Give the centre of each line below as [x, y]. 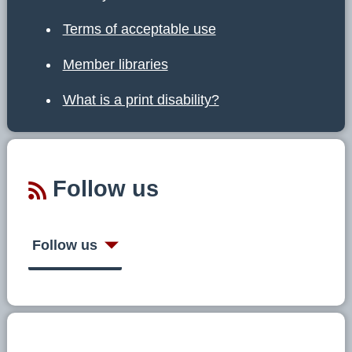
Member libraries [115, 64]
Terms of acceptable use [139, 29]
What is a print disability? [141, 99]
